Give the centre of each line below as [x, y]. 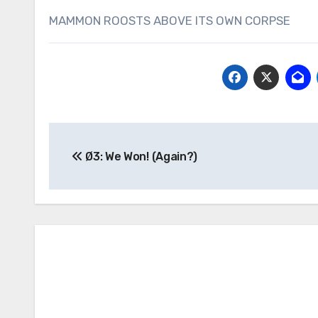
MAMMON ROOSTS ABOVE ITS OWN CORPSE [170, 21]
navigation [105, 166]
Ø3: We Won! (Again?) [140, 157]
